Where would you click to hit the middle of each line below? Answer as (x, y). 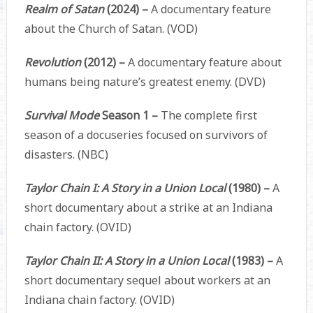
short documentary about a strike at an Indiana (148, 207)
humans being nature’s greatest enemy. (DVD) (145, 81)
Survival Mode (63, 115)
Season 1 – (131, 115)
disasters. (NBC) (66, 154)
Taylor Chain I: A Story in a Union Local (126, 188)
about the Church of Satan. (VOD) (111, 28)
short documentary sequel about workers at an (147, 280)
